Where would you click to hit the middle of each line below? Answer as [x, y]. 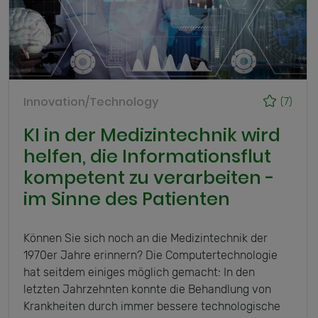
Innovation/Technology [91, 102]
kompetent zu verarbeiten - [149, 178]
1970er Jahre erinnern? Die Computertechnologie [150, 256]
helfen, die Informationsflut [147, 157]
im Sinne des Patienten [127, 199]
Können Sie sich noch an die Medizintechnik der [146, 238]
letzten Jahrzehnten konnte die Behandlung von [147, 290]
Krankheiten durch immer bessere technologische [152, 307]
